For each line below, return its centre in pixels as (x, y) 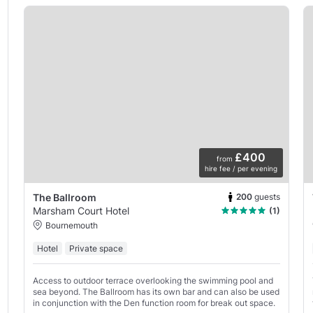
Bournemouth (71, 226)
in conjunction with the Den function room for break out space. (154, 303)
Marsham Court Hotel (81, 211)
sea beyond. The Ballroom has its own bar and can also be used (156, 292)
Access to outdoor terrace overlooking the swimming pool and (153, 281)
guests (267, 196)
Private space (96, 249)
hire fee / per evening (241, 169)
